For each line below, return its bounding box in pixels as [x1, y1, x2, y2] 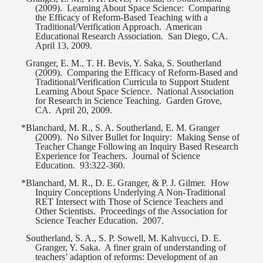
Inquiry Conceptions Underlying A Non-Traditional [35, 187, 226, 198]
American [166, 22, 203, 32]
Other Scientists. [35, 206, 96, 217]
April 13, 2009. [35, 41, 93, 51]
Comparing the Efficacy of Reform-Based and [67, 68, 238, 78]
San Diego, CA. [168, 31, 228, 42]
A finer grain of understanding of [104, 242, 227, 253]
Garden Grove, [166, 96, 222, 106]
